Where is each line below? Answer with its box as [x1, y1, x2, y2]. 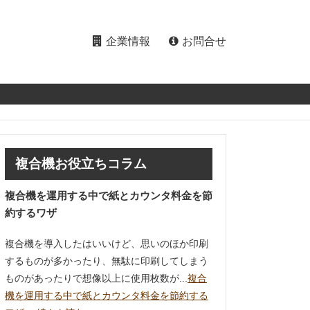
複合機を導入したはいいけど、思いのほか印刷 [5, 238, 208, 249]
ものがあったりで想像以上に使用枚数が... [5, 273, 188, 284]
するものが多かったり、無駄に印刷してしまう [5, 255, 208, 266]
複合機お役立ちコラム [15, 156, 147, 171]
